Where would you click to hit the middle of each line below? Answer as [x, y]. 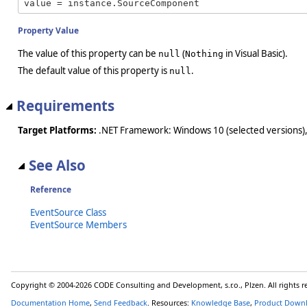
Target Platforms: [57, 131]
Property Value [48, 30]
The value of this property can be [88, 53]
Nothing [204, 53]
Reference [51, 190]
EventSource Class [68, 213]
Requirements [65, 105]
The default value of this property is [94, 70]
